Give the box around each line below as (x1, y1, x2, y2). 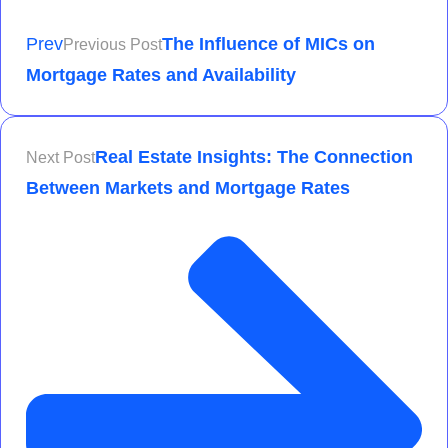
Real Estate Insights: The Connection (95, 147, 413, 168)
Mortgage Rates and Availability (26, 65, 296, 86)
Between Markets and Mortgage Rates (26, 178, 350, 199)
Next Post (26, 149, 95, 167)
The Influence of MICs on (162, 34, 375, 55)
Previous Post (63, 36, 162, 54)
